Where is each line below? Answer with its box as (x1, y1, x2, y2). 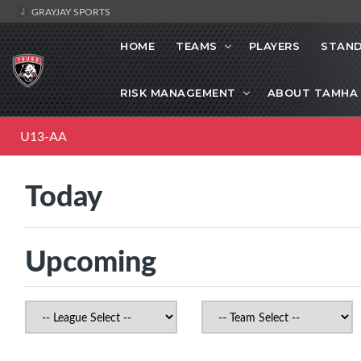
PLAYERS (248, 39, 300, 53)
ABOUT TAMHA (267, 86, 358, 100)
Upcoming (25, 239, 156, 281)
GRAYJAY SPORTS (29, 5, 110, 18)
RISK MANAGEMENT (120, 86, 236, 100)
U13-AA (20, 127, 67, 146)
